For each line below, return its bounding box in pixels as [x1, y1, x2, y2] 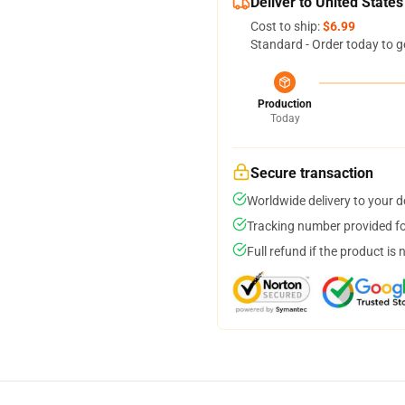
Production [258, 98, 312, 110]
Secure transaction [250, 165, 373, 182]
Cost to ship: [250, 19, 323, 33]
